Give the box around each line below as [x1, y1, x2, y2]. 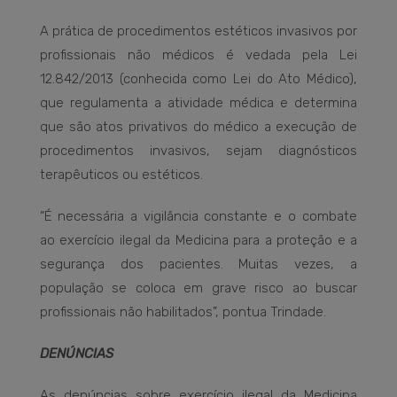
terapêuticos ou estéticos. [40, 167, 203, 183]
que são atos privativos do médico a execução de [40, 119, 357, 136]
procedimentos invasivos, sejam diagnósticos [40, 143, 357, 160]
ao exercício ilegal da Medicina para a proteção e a [40, 232, 357, 249]
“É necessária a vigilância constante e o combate [40, 208, 357, 225]
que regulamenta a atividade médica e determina [40, 95, 357, 112]
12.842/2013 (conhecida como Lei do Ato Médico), [40, 71, 357, 88]
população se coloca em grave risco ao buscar [40, 280, 357, 297]
